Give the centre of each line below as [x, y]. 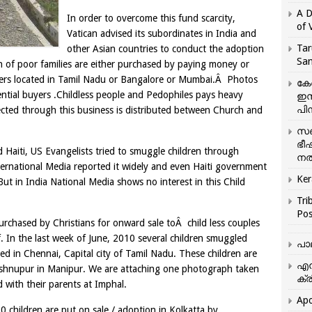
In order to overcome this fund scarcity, [151, 18]
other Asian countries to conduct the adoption [165, 49]
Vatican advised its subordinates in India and [162, 33]
